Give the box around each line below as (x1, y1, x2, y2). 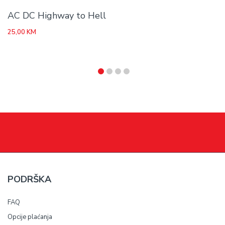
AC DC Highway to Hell (8, 10, 106, 22)
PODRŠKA (8, 173, 51, 185)
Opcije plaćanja (8, 212, 52, 221)
